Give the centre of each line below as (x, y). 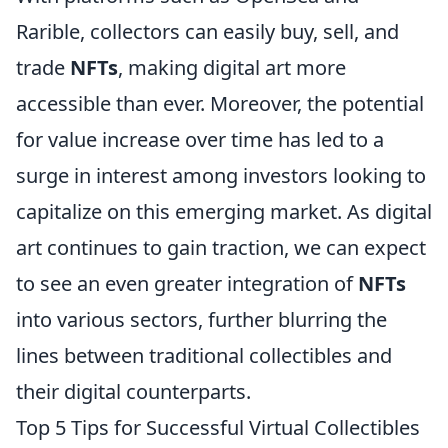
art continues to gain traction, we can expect (221, 248)
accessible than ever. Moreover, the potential (220, 104)
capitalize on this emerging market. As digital (224, 212)
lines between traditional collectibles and (204, 356)
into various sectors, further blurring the (201, 320)
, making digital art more (232, 68)
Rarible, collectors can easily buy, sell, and (207, 32)
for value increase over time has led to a (200, 140)
